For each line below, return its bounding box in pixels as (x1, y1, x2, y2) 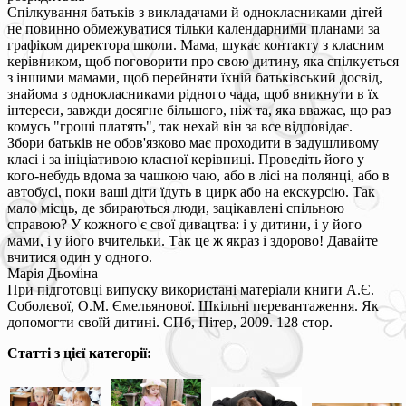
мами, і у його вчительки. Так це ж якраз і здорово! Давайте (7, 232, 378, 248)
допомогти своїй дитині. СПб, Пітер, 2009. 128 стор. (7, 314, 333, 330)
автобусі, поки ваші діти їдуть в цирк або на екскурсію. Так (7, 183, 375, 199)
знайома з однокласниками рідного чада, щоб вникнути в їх (7, 85, 379, 101)
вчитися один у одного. (7, 248, 152, 265)
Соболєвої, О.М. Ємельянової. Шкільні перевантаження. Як (7, 297, 379, 314)
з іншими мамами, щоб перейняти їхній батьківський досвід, (7, 69, 382, 85)
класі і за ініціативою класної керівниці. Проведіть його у (7, 150, 364, 167)
